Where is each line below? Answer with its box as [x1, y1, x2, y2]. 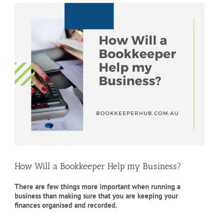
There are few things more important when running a [15, 181, 180, 191]
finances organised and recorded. [15, 200, 117, 210]
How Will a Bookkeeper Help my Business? [15, 160, 181, 172]
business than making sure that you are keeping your [15, 191, 178, 200]
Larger [14, 11, 34, 21]
